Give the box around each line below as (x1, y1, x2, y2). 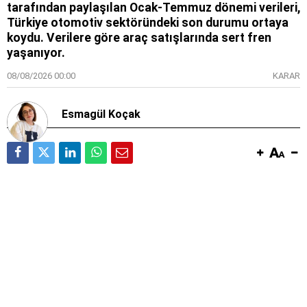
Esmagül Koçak (62, 108, 140, 121)
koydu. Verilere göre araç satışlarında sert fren (7, 31, 271, 45)
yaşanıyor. (7, 46, 65, 60)
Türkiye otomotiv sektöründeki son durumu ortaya (7, 16, 288, 30)
